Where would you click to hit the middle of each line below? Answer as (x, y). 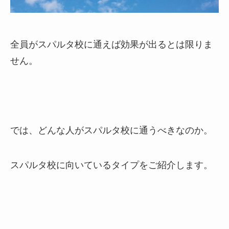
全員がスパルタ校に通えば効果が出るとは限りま (111, 44)
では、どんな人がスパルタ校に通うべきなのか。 (111, 130)
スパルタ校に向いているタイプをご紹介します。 (111, 164)
